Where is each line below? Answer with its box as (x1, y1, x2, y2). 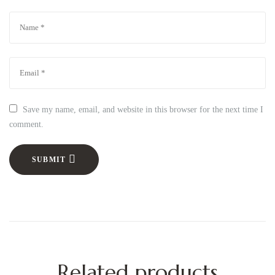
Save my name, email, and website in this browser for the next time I (23, 104, 264, 114)
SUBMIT (32, 155, 66, 165)
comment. (9, 119, 44, 129)
